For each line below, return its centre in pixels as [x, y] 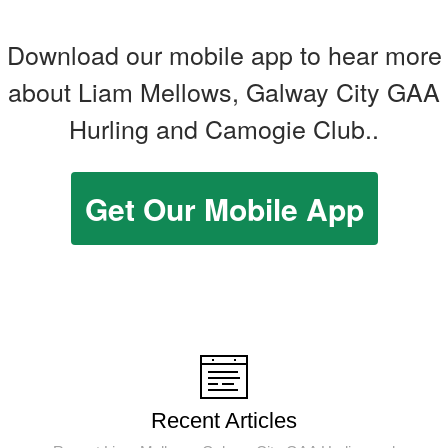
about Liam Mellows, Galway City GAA [224, 91]
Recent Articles [224, 421]
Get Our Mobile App [224, 209]
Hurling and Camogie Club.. [224, 128]
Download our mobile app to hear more [224, 54]
